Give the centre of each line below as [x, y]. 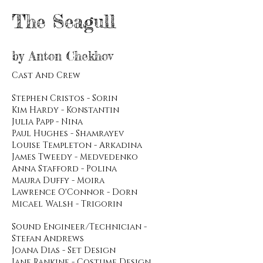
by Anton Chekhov [63, 56]
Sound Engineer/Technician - [79, 227]
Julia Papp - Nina [47, 122]
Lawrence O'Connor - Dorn [75, 192]
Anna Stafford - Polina [64, 169]
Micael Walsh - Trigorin [67, 204]
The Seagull [64, 21]
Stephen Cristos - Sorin [65, 98]
